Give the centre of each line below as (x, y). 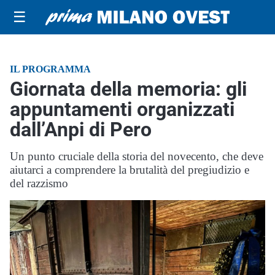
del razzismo (39, 183)
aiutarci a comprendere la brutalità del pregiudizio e (130, 170)
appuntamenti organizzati (122, 109)
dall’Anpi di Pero (81, 130)
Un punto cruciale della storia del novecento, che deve (137, 156)
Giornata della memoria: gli (128, 89)
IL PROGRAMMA (50, 69)
